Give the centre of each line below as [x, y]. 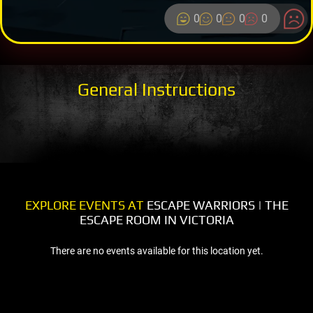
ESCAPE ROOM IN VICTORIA [156, 219]
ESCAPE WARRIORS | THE [216, 205]
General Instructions [156, 89]
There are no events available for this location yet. [156, 250]
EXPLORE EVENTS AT [84, 205]
